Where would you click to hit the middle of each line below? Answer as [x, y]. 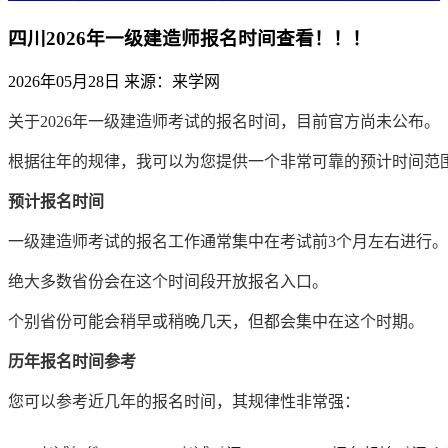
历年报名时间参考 [72, 362]
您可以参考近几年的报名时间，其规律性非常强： [184, 402]
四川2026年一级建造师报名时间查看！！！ [189, 38]
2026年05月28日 [64, 82]
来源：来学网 [172, 82]
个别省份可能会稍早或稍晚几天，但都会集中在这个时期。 [216, 322]
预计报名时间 [56, 202]
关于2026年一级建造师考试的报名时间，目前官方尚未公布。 [224, 122]
